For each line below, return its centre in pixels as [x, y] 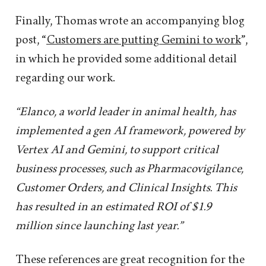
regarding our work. [65, 77]
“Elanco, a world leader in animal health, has [126, 111]
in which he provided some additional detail [126, 58]
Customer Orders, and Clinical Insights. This [126, 187]
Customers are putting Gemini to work [144, 39]
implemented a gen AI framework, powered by [130, 130]
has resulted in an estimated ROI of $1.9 [113, 206]
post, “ [31, 39]
